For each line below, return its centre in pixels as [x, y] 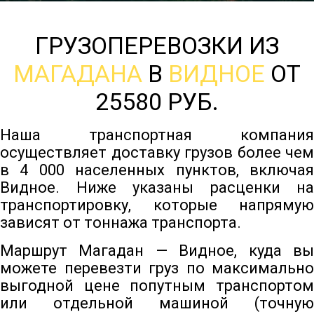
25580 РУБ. [157, 102]
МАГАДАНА [78, 74]
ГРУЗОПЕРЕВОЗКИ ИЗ [157, 46]
